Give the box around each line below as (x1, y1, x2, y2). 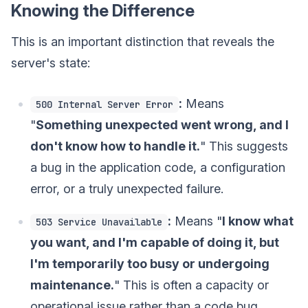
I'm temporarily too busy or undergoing (30, 256, 269, 271)
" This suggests (200, 138, 288, 153)
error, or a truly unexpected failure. (30, 181, 223, 196)
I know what (222, 213, 294, 228)
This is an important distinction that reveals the (11, 34, 274, 49)
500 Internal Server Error (36, 98, 173, 111)
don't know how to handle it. (30, 138, 200, 153)
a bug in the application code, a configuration (30, 159, 285, 175)
